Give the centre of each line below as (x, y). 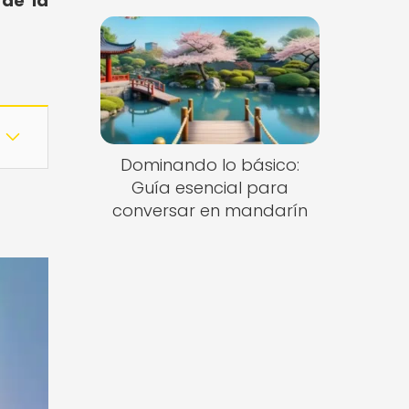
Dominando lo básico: (210, 165)
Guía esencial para (210, 188)
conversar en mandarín (210, 211)
